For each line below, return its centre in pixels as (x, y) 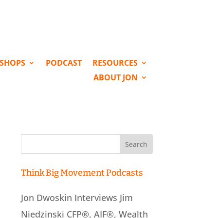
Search (35, 139)
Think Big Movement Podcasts (82, 173)
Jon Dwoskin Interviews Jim (77, 197)
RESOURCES (115, 63)
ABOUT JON (115, 77)
